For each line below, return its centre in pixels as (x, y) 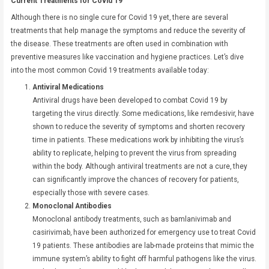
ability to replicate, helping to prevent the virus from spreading (134, 153)
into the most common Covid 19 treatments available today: (110, 70)
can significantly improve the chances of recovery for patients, (135, 179)
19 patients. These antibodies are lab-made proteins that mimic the (143, 245)
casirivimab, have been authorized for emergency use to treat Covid (144, 232)
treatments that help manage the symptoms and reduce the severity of (128, 30)
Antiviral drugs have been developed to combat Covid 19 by (130, 100)
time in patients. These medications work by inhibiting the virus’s (138, 140)
